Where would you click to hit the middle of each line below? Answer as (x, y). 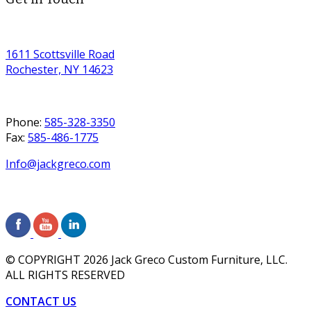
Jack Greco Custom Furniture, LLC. (198, 260)
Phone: (25, 123)
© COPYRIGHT (44, 260)
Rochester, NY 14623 (59, 70)
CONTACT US (41, 302)
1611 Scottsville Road (60, 54)
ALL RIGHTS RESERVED (65, 275)
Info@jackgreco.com (58, 164)
